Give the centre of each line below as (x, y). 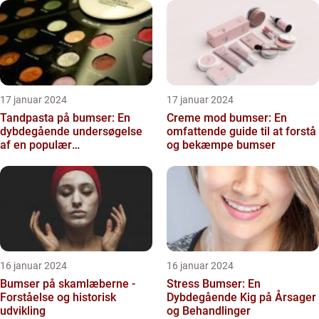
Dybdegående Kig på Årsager (241, 297)
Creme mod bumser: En (227, 118)
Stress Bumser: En (214, 284)
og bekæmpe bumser (221, 145)
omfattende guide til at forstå (241, 131)
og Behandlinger (209, 311)
